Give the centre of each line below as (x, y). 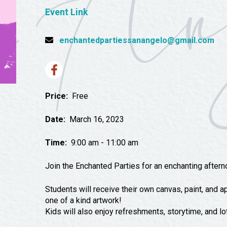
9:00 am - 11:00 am (103, 143)
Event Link (67, 12)
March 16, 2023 (95, 119)
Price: (57, 96)
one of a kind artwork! (84, 200)
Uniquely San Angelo (72, 21)
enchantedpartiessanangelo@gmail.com (137, 40)
